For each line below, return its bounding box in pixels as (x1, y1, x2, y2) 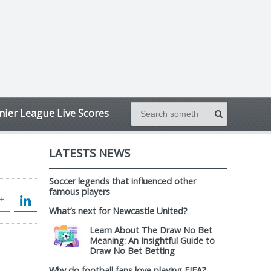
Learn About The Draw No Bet (90, 224, 212, 236)
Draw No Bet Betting (90, 245, 175, 256)
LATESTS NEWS (49, 145, 130, 160)
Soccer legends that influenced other (49, 175, 196, 187)
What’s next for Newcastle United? (49, 205, 188, 217)
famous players (49, 186, 110, 197)
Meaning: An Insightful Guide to (90, 235, 215, 246)
